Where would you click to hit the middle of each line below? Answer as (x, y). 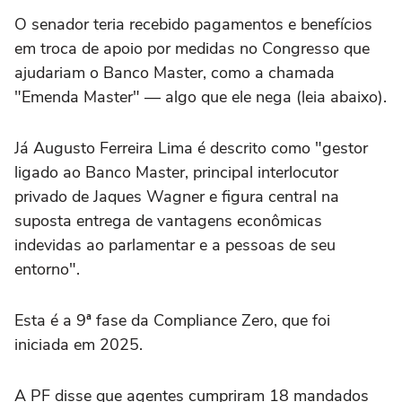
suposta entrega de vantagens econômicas (168, 220)
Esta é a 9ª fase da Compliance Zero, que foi (172, 320)
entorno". (47, 269)
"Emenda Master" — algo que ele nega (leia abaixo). (201, 96)
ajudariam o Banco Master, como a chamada (175, 72)
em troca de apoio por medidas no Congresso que (192, 48)
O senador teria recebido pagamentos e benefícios (193, 24)
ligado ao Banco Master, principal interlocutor (176, 172)
